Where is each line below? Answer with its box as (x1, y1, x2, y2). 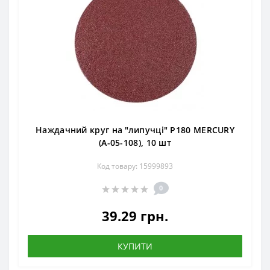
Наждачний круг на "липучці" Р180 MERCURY (36, 124, 234, 136)
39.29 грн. (102, 207, 168, 225)
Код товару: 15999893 (97, 161, 173, 172)
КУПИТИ (118, 240, 152, 253)
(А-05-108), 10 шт (98, 137, 172, 149)
